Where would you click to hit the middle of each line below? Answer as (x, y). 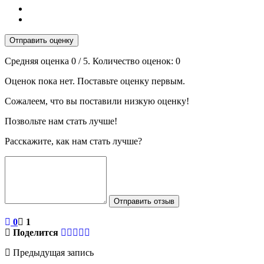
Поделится (36, 233)
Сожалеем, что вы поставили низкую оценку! (97, 101)
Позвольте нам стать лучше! (61, 121)
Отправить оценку (42, 41)
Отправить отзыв (144, 202)
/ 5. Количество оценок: (126, 61)
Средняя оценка (38, 61)
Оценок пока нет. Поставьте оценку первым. (95, 81)
